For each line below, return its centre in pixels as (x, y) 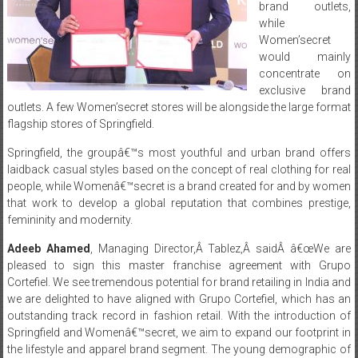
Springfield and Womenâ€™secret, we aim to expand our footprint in (179, 332)
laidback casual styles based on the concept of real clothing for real (179, 169)
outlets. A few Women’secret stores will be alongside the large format (179, 107)
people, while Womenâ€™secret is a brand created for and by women (179, 186)
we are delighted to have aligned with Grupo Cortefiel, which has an (179, 298)
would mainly (305, 56)
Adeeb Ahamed (48, 248)
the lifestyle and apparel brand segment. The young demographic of (179, 349)
